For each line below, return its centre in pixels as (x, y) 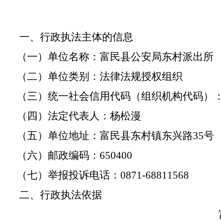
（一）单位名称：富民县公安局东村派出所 (115, 57)
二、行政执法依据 (61, 195)
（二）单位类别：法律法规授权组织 (100, 76)
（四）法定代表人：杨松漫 (79, 116)
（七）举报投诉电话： (69, 175)
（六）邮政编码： (58, 155)
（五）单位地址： (58, 136)
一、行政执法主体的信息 (76, 37)
